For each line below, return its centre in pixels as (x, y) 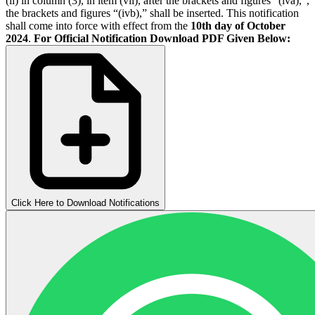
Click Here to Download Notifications (85, 202)
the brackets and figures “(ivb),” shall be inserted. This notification (152, 13)
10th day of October (238, 25)
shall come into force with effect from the (98, 25)
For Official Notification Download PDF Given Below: (162, 38)
